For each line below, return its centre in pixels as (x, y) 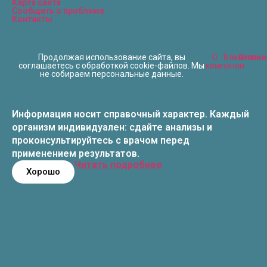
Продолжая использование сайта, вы (111, 57)
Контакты (32, 19)
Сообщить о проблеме (58, 10)
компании (225, 65)
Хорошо (43, 171)
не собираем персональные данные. (111, 74)
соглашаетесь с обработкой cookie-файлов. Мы (112, 65)
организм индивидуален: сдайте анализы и (112, 127)
